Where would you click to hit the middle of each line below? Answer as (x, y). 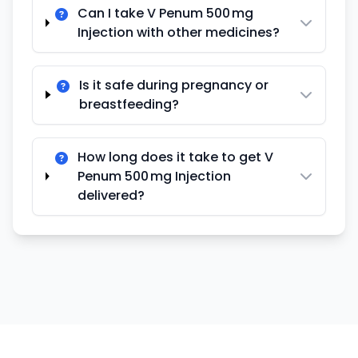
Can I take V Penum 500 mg (166, 13)
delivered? (111, 195)
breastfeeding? (129, 104)
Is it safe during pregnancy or (174, 85)
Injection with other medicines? (179, 32)
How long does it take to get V (175, 157)
